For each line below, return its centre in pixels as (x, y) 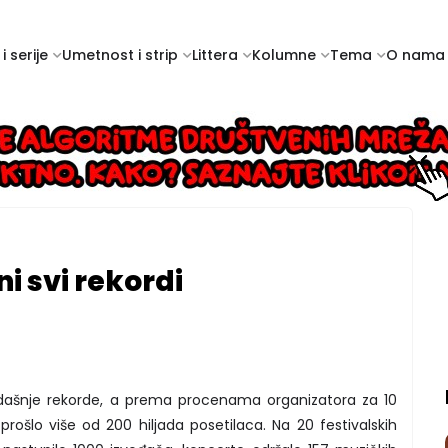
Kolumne (284, 55)
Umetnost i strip (120, 55)
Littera (215, 55)
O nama (415, 55)
